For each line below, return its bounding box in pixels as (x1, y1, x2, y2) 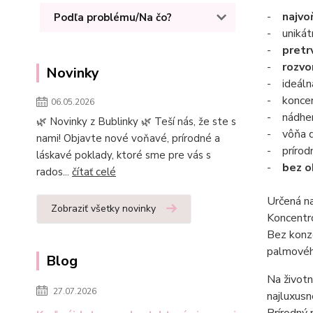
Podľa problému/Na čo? (54, 10, 172, 24)
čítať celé (72, 165, 116, 179)
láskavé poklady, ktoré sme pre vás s (36, 148, 211, 162)
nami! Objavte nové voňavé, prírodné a (36, 131, 220, 145)
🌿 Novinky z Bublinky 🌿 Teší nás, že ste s (36, 115, 236, 129)
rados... (36, 165, 72, 179)
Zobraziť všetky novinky (51, 202, 156, 215)
